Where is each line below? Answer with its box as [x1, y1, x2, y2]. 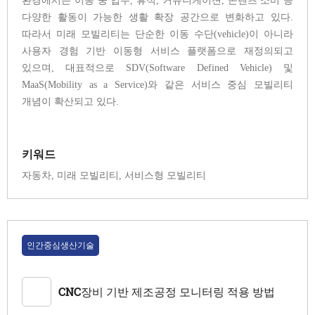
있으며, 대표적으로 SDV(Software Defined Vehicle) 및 [22, 63, 293, 74]
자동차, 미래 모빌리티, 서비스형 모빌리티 [22, 170, 206, 181]
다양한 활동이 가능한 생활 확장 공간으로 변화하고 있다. [22, 12, 293, 23]
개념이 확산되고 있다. [22, 96, 119, 108]
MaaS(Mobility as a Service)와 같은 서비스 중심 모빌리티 [22, 79, 293, 91]
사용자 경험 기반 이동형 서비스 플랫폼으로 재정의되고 [22, 46, 293, 57]
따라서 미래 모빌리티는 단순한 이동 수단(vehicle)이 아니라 [22, 29, 293, 40]
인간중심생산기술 [27, 240, 94, 251]
